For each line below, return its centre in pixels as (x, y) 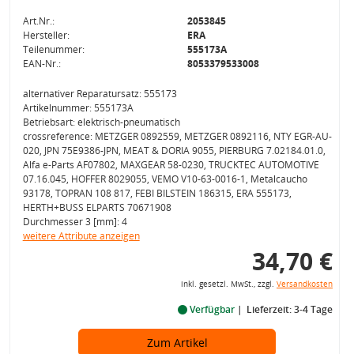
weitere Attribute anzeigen (81, 236)
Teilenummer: (53, 49)
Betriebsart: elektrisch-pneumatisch (101, 122)
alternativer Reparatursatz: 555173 (100, 94)
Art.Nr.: (38, 21)
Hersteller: (46, 35)
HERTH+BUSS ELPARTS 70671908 (97, 207)
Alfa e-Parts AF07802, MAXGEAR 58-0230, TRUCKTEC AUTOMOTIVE (171, 165)
